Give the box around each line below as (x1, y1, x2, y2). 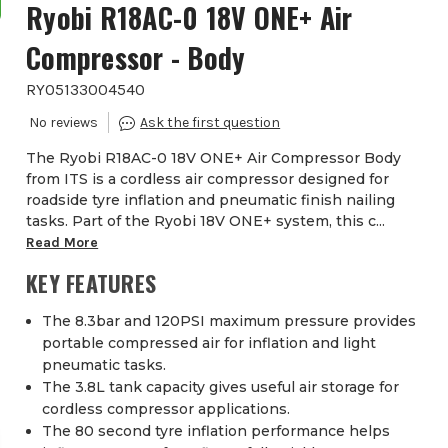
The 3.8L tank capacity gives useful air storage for (42, 378, 400, 397)
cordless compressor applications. (42, 400, 291, 419)
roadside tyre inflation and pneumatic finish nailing (26, 191, 396, 210)
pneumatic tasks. (42, 356, 167, 375)
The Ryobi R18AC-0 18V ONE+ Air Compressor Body (26, 149, 402, 168)
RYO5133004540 (26, 80, 146, 100)
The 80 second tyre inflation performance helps (42, 422, 391, 441)
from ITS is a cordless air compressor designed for (26, 170, 390, 189)
